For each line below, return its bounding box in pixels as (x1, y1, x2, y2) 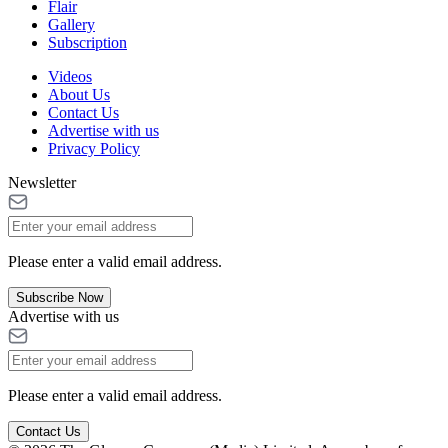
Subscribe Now (16, 289, 103, 305)
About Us (48, 85, 110, 103)
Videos (48, 67, 92, 85)
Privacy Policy (48, 139, 140, 157)
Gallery (48, 15, 95, 33)
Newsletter (8, 173, 76, 191)
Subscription (48, 33, 127, 51)
